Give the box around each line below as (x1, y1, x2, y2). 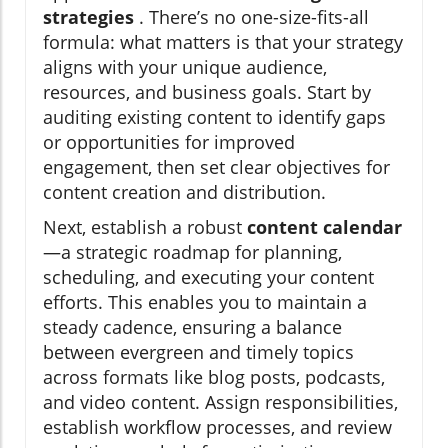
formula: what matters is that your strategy (43, 29, 403, 54)
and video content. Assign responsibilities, (43, 389, 398, 414)
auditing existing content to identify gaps (43, 104, 386, 129)
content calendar (247, 214, 402, 239)
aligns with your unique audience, (43, 54, 327, 79)
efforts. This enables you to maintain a (43, 289, 367, 314)
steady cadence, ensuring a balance (43, 314, 342, 339)
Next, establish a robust (43, 214, 247, 239)
